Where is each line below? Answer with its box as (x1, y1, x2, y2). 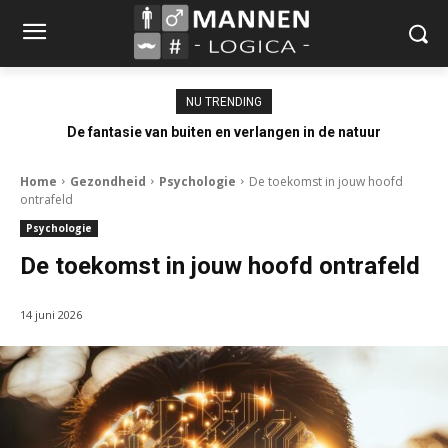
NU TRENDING (186, 94, 262, 109)
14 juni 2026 (20, 306, 82, 322)
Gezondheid (70, 172, 146, 190)
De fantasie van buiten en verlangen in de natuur (67, 123, 381, 140)
